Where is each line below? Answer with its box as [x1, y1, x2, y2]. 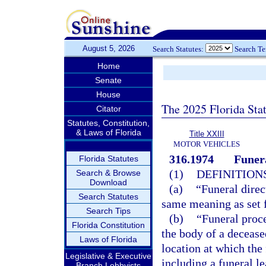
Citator [96, 104, 121, 113]
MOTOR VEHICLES [173, 140, 240, 148]
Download [90, 178, 127, 187]
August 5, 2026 [82, 44, 135, 53]
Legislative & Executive [65, 251, 151, 261]
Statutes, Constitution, [67, 118, 150, 128]
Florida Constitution [72, 220, 145, 230]
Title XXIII [189, 129, 224, 138]
